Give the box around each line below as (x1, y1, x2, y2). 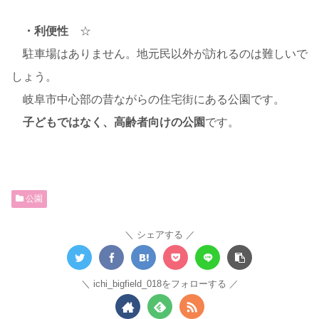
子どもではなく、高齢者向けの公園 (23, 115, 205, 128)
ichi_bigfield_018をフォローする (93, 278, 226, 290)
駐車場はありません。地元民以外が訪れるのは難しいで (11, 47, 308, 60)
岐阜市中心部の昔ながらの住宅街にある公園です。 (11, 93, 285, 105)
